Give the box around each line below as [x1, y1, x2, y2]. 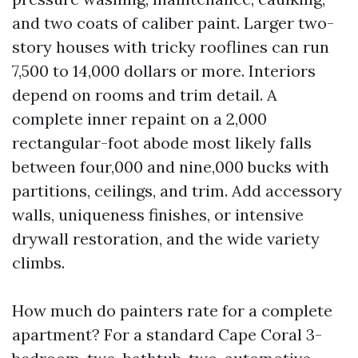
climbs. [12, 253, 65, 272]
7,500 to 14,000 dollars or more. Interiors [12, 61, 316, 81]
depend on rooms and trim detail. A [12, 85, 277, 105]
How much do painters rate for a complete [12, 300, 332, 320]
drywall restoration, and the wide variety [12, 229, 320, 249]
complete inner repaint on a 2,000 [12, 109, 267, 129]
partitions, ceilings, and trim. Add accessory [12, 181, 342, 201]
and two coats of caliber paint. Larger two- [12, 13, 334, 33]
